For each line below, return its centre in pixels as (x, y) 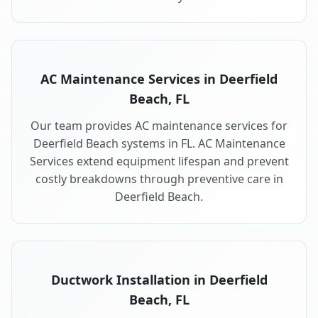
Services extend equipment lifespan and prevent (159, 161)
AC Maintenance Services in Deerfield (159, 79)
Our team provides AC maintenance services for (159, 126)
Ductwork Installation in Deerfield (159, 280)
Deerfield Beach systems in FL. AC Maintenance (159, 144)
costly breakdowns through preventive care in (159, 179)
